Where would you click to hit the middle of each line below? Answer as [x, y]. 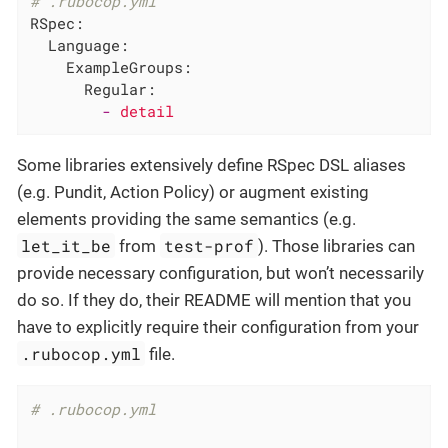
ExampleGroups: [129, 66]
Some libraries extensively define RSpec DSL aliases [211, 164]
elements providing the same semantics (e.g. [186, 218]
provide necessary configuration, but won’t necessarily [220, 272]
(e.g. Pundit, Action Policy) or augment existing [193, 191]
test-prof [209, 245]
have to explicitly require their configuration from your [218, 326]
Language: [89, 44]
